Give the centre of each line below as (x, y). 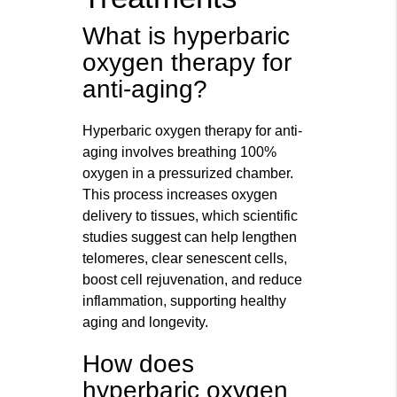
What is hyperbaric (187, 36)
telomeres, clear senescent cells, (185, 259)
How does (139, 364)
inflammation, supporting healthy (185, 301)
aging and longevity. (146, 323)
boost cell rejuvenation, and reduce (193, 280)
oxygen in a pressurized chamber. (188, 174)
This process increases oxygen (180, 195)
